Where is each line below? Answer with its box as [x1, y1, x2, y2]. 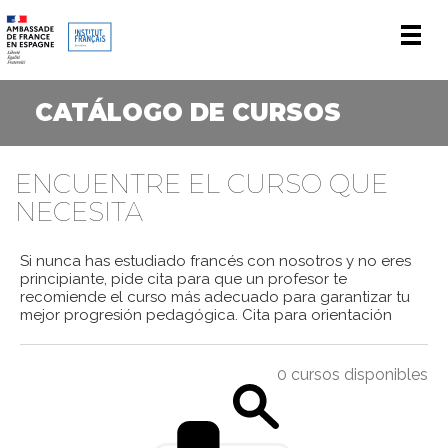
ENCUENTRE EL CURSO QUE [15, 168, 388, 200]
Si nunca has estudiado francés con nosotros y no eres [20, 252, 411, 270]
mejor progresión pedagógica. [20, 306, 238, 324]
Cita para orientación [238, 306, 392, 324]
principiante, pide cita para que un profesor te [20, 270, 347, 288]
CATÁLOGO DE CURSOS [35, 98, 341, 127]
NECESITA [15, 196, 143, 228]
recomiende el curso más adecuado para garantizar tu [20, 288, 410, 306]
